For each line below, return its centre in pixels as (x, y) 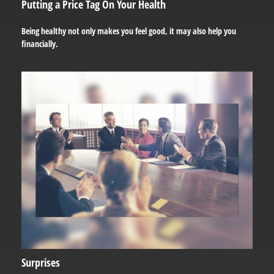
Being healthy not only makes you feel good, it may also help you (129, 31)
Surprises (41, 262)
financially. (40, 43)
